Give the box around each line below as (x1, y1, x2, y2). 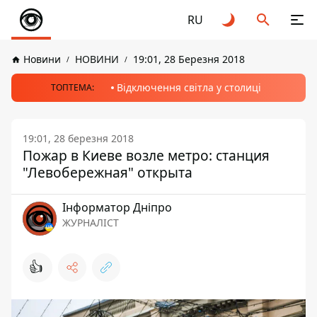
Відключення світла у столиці (116, 81, 261, 94)
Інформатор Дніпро (62, 200, 172, 215)
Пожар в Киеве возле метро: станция (23, 146, 270, 165)
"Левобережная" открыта (23, 163, 192, 182)
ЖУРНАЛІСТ (62, 216, 119, 229)
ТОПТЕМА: (50, 81, 94, 93)
